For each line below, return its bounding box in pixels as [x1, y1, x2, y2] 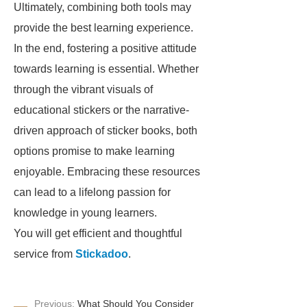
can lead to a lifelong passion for [14, 186, 171, 198]
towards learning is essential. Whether [14, 63, 199, 75]
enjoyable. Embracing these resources [14, 166, 200, 177]
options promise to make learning [14, 145, 175, 157]
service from [14, 248, 75, 260]
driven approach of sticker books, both [14, 125, 197, 136]
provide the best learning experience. [14, 22, 193, 34]
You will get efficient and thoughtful [14, 228, 182, 239]
